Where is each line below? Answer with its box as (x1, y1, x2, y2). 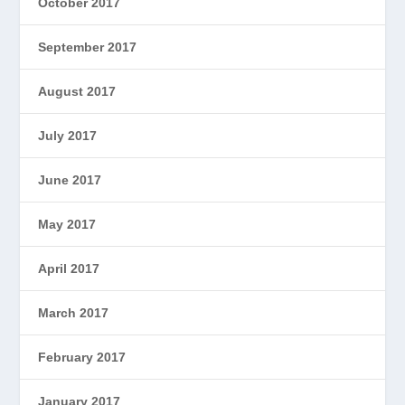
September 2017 (38, 40, 137, 55)
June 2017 (38, 173, 102, 188)
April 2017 (38, 261, 100, 277)
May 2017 (38, 217, 97, 232)
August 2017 (38, 84, 117, 99)
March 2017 (38, 306, 109, 321)
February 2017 (38, 350, 127, 365)
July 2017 (38, 128, 98, 144)
